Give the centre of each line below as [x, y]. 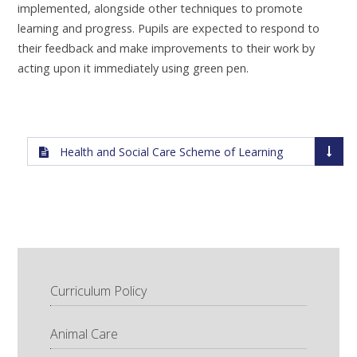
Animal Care [84, 333]
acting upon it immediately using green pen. [133, 69]
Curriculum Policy [98, 290]
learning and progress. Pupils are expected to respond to [169, 29]
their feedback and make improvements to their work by [167, 49]
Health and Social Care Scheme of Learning [171, 152]
